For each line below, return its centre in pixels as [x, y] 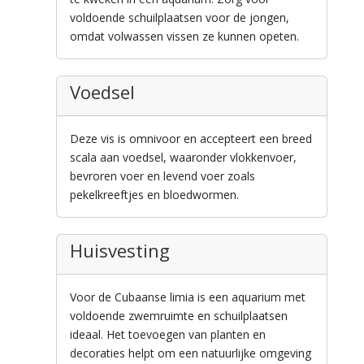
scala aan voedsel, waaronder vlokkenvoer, [183, 158]
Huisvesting [119, 251]
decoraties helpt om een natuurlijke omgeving [190, 353]
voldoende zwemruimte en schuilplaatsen [178, 316]
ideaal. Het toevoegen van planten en [167, 335]
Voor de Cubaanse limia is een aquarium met [187, 297]
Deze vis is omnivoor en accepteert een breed [191, 139]
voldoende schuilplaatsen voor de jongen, [179, 18]
